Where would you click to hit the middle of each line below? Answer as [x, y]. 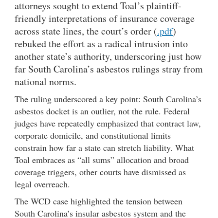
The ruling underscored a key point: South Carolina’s [108, 99]
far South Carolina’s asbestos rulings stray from [109, 69]
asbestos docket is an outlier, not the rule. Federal [102, 111]
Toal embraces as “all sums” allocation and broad [102, 160]
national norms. [45, 82]
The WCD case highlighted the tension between [99, 201]
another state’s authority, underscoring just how [108, 56]
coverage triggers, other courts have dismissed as [100, 172]
